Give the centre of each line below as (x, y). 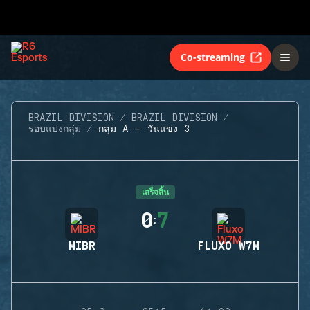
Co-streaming (213, 57)
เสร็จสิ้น (155, 192)
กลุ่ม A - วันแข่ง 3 (144, 129)
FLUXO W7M (228, 246)
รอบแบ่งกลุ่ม (55, 129)
